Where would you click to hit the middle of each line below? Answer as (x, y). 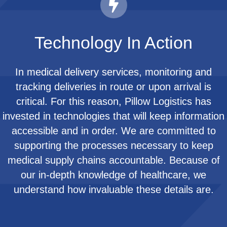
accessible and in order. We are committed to (113, 130)
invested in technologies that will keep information (113, 116)
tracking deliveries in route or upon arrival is (113, 86)
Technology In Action (113, 42)
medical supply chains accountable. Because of (113, 160)
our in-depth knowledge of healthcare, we (113, 175)
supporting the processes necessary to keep (113, 145)
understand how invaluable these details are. (113, 189)
